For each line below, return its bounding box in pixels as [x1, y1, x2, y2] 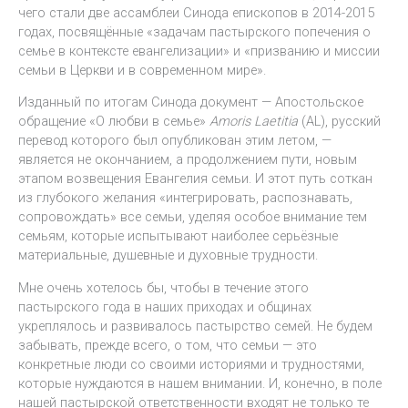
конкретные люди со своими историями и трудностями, [18, 356, 364, 372]
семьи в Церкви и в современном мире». [18, 61, 266, 78]
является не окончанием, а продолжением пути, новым [18, 151, 357, 168]
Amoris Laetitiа [209, 113, 298, 130]
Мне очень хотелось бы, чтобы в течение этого [18, 280, 309, 296]
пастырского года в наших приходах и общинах [18, 299, 311, 315]
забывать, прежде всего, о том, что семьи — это [18, 337, 317, 353]
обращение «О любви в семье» [18, 113, 209, 130]
